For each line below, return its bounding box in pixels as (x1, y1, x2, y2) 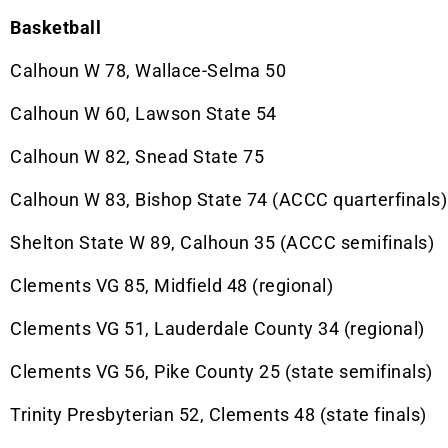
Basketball (10, 17, 101, 39)
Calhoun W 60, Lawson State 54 (10, 103, 277, 125)
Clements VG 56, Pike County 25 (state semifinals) (10, 361, 433, 383)
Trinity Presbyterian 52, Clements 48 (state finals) (10, 404, 427, 426)
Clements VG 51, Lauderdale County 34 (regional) (10, 318, 425, 340)
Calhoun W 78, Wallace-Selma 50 (10, 60, 286, 82)
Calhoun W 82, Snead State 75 (10, 146, 264, 168)
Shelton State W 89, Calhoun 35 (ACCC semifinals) (10, 232, 434, 254)
